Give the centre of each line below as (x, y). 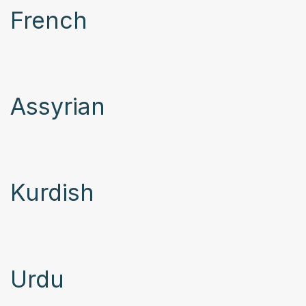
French (49, 20)
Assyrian (58, 107)
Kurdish (52, 193)
